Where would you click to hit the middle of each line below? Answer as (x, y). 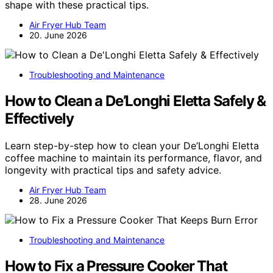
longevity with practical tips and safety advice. (113, 170)
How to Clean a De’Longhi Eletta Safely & (135, 101)
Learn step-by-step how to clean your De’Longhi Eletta (132, 146)
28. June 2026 (58, 200)
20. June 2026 (58, 35)
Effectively (39, 119)
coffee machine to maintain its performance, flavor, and (133, 158)
